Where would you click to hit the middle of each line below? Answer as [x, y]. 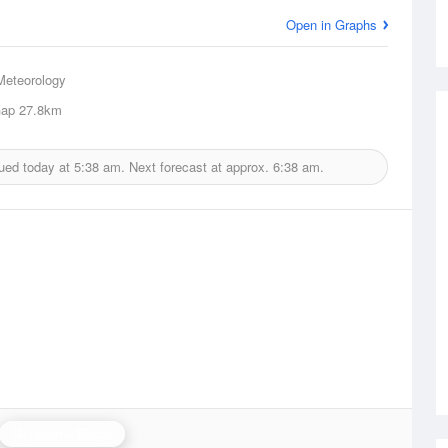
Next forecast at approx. [198, 166]
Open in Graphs [331, 24]
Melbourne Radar [62, 433]
